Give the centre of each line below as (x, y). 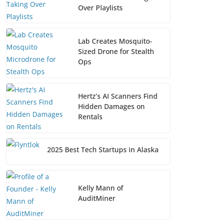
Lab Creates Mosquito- (115, 41)
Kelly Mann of (101, 188)
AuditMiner (97, 198)
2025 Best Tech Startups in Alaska (103, 150)
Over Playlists (100, 7)
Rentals (90, 116)
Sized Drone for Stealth (116, 51)
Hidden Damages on (111, 106)
